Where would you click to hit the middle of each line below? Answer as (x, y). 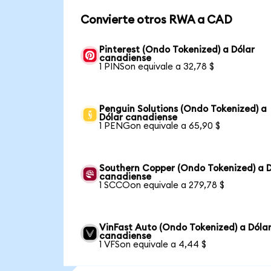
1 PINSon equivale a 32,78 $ (157, 67)
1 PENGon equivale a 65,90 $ (160, 126)
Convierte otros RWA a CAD (156, 20)
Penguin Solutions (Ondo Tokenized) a (183, 109)
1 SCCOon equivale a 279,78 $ (162, 185)
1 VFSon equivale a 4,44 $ (153, 244)
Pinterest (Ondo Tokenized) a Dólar (177, 50)
